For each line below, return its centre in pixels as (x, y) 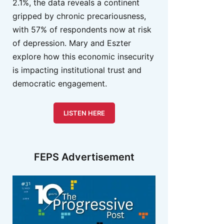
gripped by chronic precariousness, (79, 16)
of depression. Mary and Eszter (72, 43)
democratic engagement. (60, 83)
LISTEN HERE (84, 113)
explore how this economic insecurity (83, 56)
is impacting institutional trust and (77, 70)
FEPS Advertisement (84, 157)
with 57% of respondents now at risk (82, 29)
